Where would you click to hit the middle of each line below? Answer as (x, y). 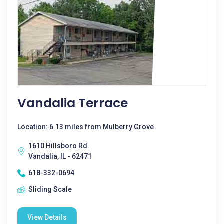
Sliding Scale (50, 189)
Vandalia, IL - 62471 (60, 156)
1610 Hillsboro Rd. (59, 146)
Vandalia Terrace (73, 103)
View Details (47, 217)
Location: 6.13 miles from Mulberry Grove (86, 127)
